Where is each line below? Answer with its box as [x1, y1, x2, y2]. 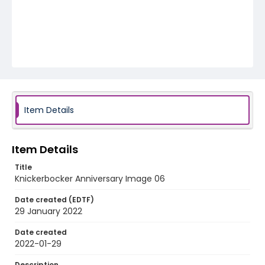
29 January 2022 [15, 205, 82, 217]
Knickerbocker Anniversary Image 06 [15, 173, 165, 185]
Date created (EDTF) [15, 195, 94, 205]
